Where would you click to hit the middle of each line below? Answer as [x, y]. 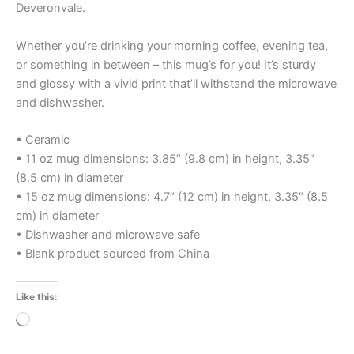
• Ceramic [43, 139]
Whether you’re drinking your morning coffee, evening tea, [172, 45]
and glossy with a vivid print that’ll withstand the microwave [176, 83]
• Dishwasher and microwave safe [108, 234]
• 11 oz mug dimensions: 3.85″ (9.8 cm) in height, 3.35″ [165, 158]
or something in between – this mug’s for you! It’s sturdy [166, 64]
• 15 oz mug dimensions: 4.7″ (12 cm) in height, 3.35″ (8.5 [172, 196]
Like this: [37, 297]
